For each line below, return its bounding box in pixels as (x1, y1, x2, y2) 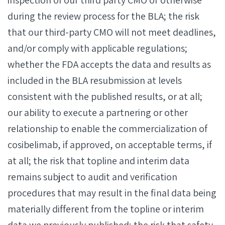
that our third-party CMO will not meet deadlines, (8, 26, 216, 39)
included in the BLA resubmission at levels (8, 74, 182, 87)
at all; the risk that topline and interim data (8, 154, 189, 167)
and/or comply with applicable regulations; (8, 42, 187, 55)
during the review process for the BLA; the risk (8, 10, 199, 23)
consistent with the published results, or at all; (8, 90, 202, 103)
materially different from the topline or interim (8, 202, 204, 215)
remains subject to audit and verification (8, 170, 177, 183)
